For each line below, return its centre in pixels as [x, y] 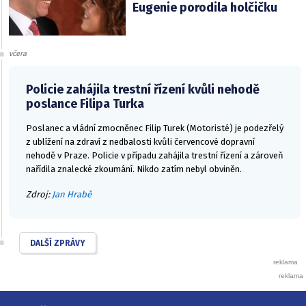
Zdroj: [39, 194]
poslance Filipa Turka [85, 104]
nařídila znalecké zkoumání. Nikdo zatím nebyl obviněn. [135, 169]
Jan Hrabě [72, 194]
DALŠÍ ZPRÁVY [58, 243]
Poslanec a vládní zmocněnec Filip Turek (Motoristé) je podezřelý [155, 128]
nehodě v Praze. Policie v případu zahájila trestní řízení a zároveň [155, 156]
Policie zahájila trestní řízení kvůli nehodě [143, 90]
